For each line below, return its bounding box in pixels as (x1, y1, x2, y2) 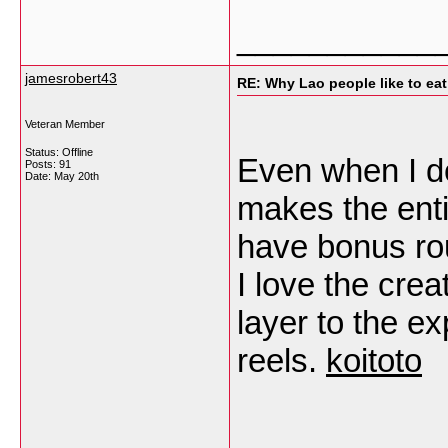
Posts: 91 (25, 158, 71, 170)
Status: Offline (25, 146, 93, 158)
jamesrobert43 (25, 70, 117, 86)
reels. (237, 342, 326, 379)
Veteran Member (25, 118, 105, 130)
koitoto (326, 342, 422, 379)
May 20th (54, 170, 99, 182)
